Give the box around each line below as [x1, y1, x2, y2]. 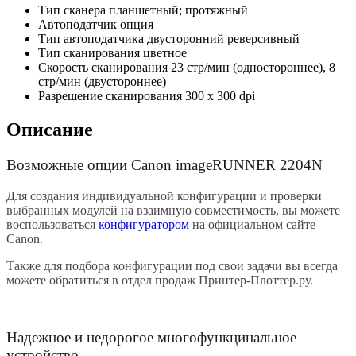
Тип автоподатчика [38, 32, 144, 46]
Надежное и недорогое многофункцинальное [6, 329, 296, 346]
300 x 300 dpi [185, 89, 255, 103]
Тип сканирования [38, 46, 140, 60]
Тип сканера [38, 3, 106, 17]
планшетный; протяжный [109, 3, 248, 17]
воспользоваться [6, 217, 99, 231]
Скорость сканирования [38, 60, 168, 75]
